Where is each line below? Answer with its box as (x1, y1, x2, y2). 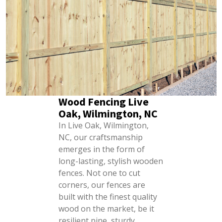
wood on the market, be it (58, 203, 154, 214)
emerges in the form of (58, 144, 145, 155)
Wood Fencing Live (58, 95, 149, 109)
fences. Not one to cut (58, 167, 140, 178)
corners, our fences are (58, 179, 145, 190)
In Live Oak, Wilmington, (58, 120, 149, 131)
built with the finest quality (58, 191, 157, 202)
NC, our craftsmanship (58, 132, 143, 143)
